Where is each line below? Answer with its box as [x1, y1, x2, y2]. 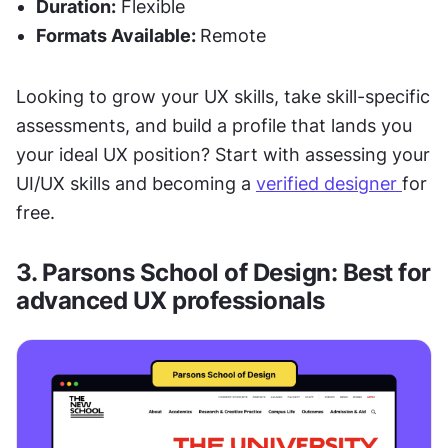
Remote [200, 24, 266, 46]
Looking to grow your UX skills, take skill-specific [16, 85, 430, 107]
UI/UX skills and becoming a [16, 172, 256, 194]
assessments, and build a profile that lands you [16, 114, 412, 136]
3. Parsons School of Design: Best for [16, 257, 431, 287]
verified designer [256, 172, 402, 194]
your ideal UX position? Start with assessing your [16, 143, 430, 165]
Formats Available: [36, 24, 200, 46]
